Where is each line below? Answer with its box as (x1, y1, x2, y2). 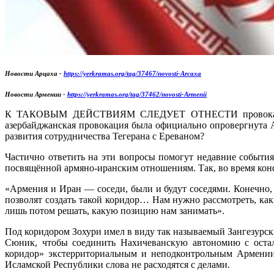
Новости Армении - (5, 91, 67, 98)
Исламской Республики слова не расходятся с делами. (5, 259, 230, 270)
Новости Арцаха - (5, 70, 64, 78)
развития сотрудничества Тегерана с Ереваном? (5, 131, 204, 142)
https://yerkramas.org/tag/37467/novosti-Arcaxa (64, 70, 201, 78)
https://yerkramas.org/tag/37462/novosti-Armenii (67, 91, 207, 98)
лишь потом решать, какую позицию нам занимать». (5, 206, 224, 217)
